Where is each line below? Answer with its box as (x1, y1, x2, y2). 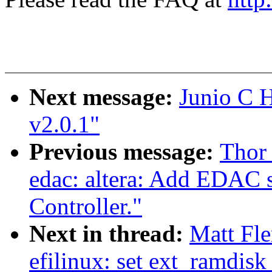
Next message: (29, 84, 179, 110)
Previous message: (29, 138, 220, 165)
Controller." (29, 193, 142, 220)
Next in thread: (29, 220, 189, 247)
